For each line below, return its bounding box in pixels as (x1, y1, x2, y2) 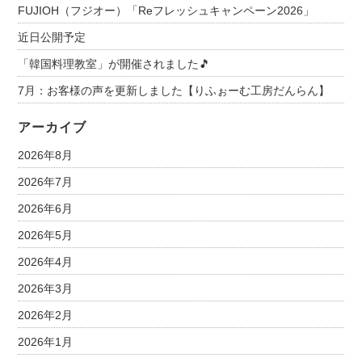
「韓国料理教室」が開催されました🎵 (18, 57, 211, 70)
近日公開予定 (18, 31, 86, 44)
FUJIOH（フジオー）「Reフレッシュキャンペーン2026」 (18, 4, 315, 17)
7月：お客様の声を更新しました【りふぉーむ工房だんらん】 (18, 84, 330, 97)
